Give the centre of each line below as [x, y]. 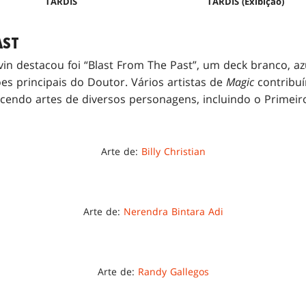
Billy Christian [173, 152]
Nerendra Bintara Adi [173, 212]
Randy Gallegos [173, 272]
